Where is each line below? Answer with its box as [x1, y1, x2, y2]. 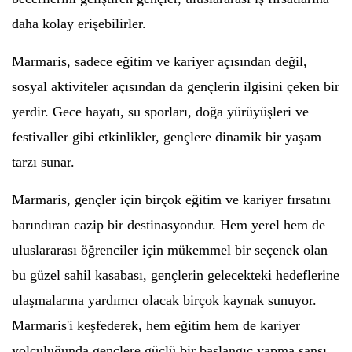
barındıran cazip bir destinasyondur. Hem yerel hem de [12, 217, 325, 233]
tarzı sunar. [12, 154, 75, 170]
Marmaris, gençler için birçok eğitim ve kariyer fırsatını [12, 192, 331, 208]
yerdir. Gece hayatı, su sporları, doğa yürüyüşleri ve [12, 104, 309, 120]
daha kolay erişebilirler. [12, 16, 146, 32]
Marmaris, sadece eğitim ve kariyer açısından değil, [12, 53, 307, 70]
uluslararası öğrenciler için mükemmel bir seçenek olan [12, 242, 328, 258]
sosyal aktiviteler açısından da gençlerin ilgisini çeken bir [12, 79, 339, 95]
